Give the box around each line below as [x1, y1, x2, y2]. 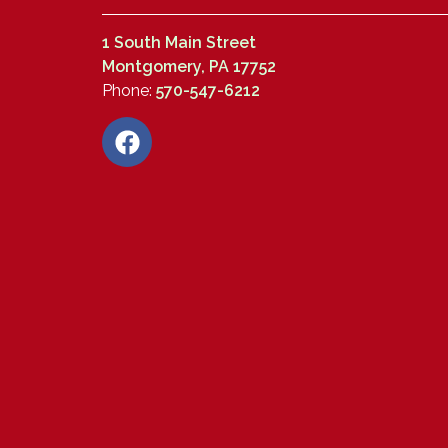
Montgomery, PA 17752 [102, 56, 276, 76]
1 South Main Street [102, 32, 256, 52]
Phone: [102, 80, 156, 100]
